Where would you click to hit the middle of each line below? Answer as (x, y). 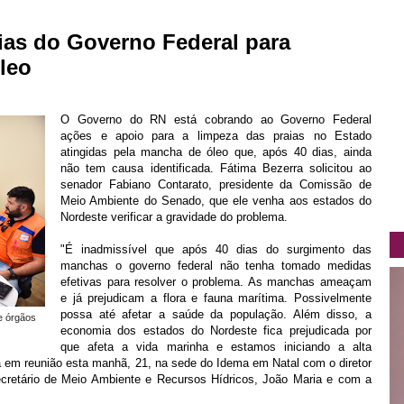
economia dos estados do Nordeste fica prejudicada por (216, 331)
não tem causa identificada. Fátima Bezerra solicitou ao (216, 168)
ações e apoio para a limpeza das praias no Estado (216, 136)
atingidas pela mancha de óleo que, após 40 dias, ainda (216, 152)
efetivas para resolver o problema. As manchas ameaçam (216, 282)
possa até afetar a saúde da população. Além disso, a (216, 314)
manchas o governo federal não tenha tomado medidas (216, 266)
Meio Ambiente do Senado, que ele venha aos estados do (216, 201)
